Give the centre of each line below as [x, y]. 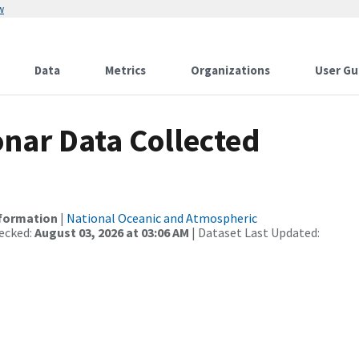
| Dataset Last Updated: [254, 232]
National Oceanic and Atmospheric [162, 218]
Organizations [230, 70]
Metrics [125, 70]
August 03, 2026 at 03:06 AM [112, 232]
